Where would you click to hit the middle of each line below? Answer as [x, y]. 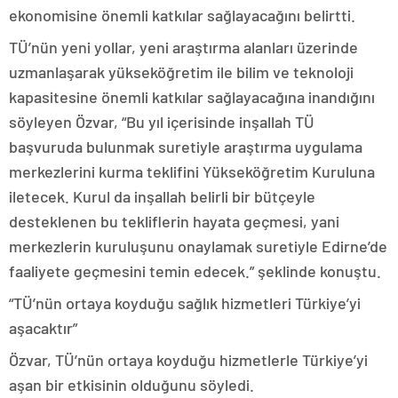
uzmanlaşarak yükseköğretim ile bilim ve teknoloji [181, 72]
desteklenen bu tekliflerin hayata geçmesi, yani [174, 221]
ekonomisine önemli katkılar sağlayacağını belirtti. [182, 15]
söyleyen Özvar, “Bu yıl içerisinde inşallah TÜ [162, 122]
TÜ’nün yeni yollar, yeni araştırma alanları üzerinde [183, 47]
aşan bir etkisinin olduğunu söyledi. [131, 385]
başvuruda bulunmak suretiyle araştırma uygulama [186, 147]
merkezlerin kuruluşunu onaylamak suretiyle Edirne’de [198, 246]
